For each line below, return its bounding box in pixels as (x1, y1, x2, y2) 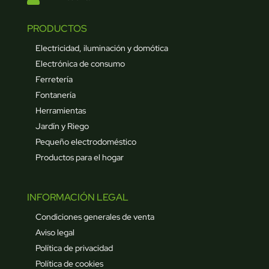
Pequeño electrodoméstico (35, 136, 136, 148)
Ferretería (35, 74, 73, 85)
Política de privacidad (35, 243, 113, 254)
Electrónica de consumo (35, 58, 125, 70)
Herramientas (35, 105, 86, 116)
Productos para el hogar (35, 152, 124, 163)
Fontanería (35, 89, 76, 101)
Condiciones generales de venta (35, 211, 154, 223)
